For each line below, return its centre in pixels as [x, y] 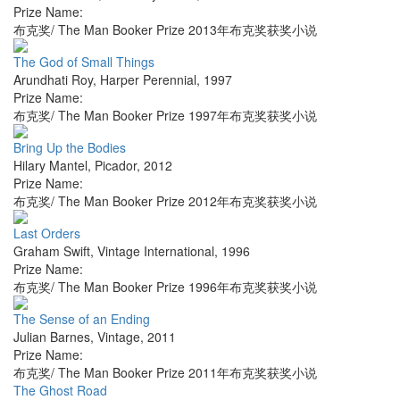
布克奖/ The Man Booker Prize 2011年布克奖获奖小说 [165, 373]
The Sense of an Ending [82, 319]
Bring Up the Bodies [70, 148]
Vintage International [156, 251]
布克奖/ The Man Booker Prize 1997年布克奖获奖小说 [165, 116]
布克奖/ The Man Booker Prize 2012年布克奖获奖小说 [165, 201]
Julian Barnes [52, 337]
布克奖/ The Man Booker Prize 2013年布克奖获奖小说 [165, 30]
